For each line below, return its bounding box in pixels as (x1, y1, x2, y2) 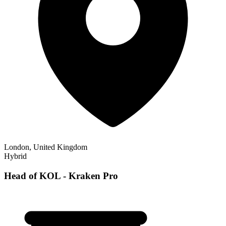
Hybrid (4, 152, 27, 160)
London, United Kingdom (4, 143, 87, 151)
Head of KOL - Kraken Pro (4, 170, 118, 181)
